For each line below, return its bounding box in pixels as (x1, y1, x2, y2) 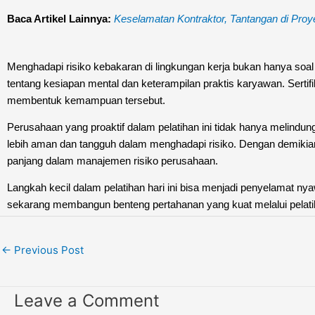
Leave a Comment (14, 290, 160, 311)
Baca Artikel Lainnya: (7, 13, 114, 25)
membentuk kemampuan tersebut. (7, 94, 165, 107)
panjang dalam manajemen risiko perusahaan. (7, 155, 218, 167)
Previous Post (11, 243, 84, 257)
